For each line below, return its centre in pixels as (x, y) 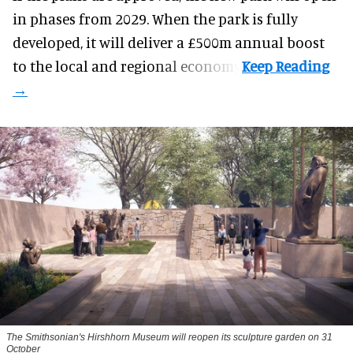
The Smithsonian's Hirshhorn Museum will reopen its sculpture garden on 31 (169, 337)
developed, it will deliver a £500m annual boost (169, 42)
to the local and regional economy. (127, 65)
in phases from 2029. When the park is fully (155, 18)
